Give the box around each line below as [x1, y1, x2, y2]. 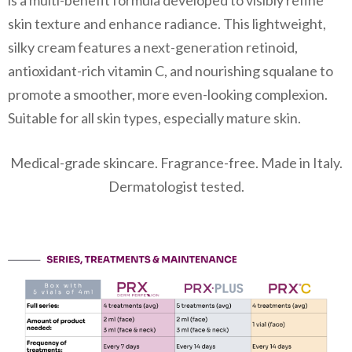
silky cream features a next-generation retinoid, [8, 38, 298, 57]
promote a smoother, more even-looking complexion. [8, 86, 328, 104]
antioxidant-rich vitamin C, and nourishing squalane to [8, 62, 333, 80]
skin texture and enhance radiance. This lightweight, [8, 15, 326, 33]
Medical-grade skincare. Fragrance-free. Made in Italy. [9, 154, 343, 172]
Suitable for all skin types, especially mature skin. [8, 109, 301, 127]
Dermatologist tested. [108, 178, 244, 196]
